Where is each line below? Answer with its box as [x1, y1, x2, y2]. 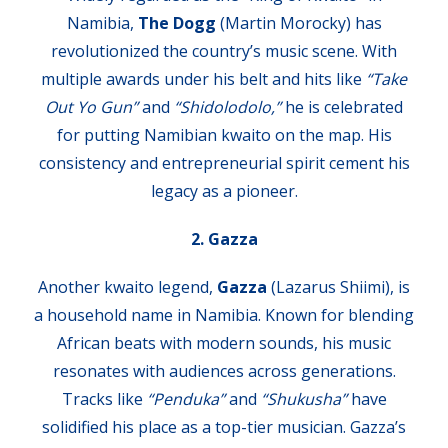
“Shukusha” [260, 388, 347, 411]
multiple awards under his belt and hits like [41, 68, 366, 91]
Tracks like [61, 388, 147, 411]
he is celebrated [281, 96, 403, 119]
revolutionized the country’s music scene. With [51, 40, 397, 63]
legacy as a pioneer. [150, 180, 298, 203]
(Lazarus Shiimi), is [267, 276, 410, 299]
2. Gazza [190, 228, 258, 251]
